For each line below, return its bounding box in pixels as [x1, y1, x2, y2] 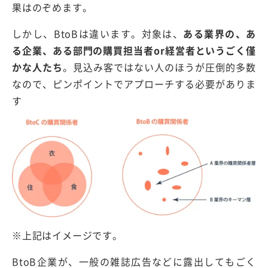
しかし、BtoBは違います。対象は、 [12, 26, 184, 41]
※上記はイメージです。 [12, 227, 123, 242]
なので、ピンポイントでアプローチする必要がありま [12, 76, 256, 91]
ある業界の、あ [183, 26, 256, 41]
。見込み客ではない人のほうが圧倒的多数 [63, 59, 257, 74]
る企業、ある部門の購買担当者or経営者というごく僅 [12, 42, 256, 57]
